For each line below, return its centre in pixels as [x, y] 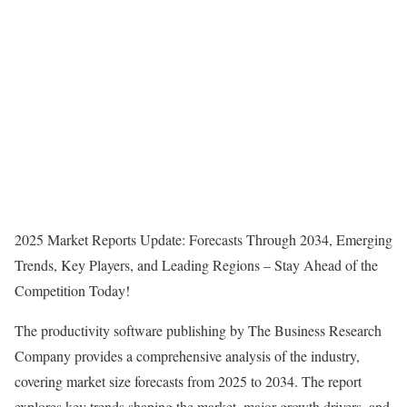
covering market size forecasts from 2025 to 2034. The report [188, 381]
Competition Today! [72, 290]
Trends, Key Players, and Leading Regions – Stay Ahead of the [196, 265]
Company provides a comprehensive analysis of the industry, [187, 356]
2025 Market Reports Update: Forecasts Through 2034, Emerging [203, 239]
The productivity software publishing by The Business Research [198, 330]
